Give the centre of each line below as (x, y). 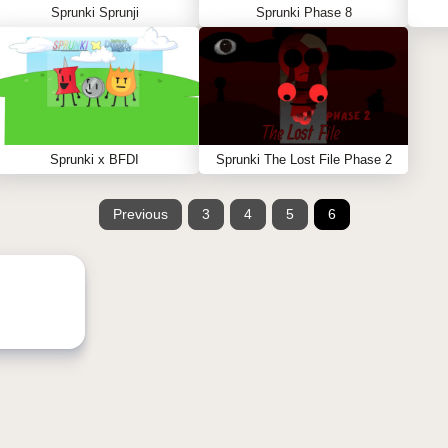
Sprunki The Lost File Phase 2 (303, 159)
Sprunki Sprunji (94, 12)
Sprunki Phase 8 (303, 12)
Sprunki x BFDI (94, 159)
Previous (140, 214)
